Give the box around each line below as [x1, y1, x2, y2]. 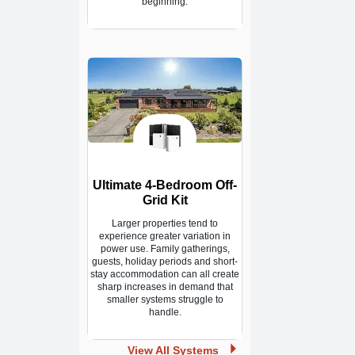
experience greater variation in [99, 231, 231, 242]
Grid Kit [142, 193, 188, 208]
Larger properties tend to [112, 218, 218, 230]
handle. [148, 307, 181, 319]
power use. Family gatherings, [100, 243, 230, 255]
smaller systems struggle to [106, 294, 223, 306]
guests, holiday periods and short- [92, 256, 238, 268]
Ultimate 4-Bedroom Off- [93, 178, 237, 193]
